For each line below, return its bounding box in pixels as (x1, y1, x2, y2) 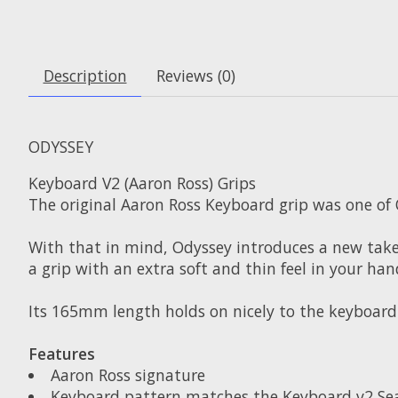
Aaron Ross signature (50, 363, 205, 386)
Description (43, 65, 127, 87)
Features (28, 342, 95, 364)
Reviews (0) (155, 65, 235, 87)
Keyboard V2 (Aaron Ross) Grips (28, 171, 256, 194)
